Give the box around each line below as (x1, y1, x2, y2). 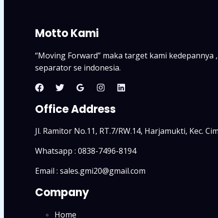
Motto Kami (35, 26, 99, 41)
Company (35, 185, 89, 200)
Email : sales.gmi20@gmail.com (35, 165, 145, 176)
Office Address (35, 101, 116, 117)
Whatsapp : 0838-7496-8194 (35, 145, 136, 156)
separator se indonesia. (35, 62, 121, 73)
